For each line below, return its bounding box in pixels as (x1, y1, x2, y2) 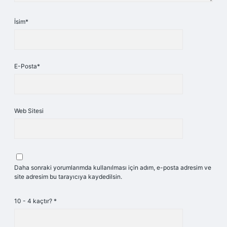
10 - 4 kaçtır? (14, 197, 54, 205)
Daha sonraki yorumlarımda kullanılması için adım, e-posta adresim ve (14, 164, 211, 171)
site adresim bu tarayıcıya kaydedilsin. (14, 173, 122, 180)
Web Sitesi (14, 107, 44, 115)
